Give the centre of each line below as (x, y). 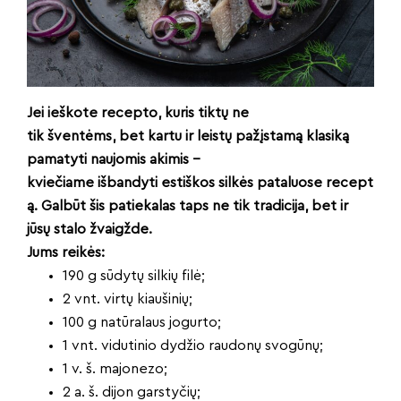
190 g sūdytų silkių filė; (136, 276)
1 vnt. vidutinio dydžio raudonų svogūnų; (195, 346)
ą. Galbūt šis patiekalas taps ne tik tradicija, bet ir (188, 206)
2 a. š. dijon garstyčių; (133, 392)
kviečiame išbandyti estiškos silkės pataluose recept (200, 183)
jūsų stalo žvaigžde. (90, 229)
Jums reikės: (66, 252)
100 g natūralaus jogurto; (144, 322)
